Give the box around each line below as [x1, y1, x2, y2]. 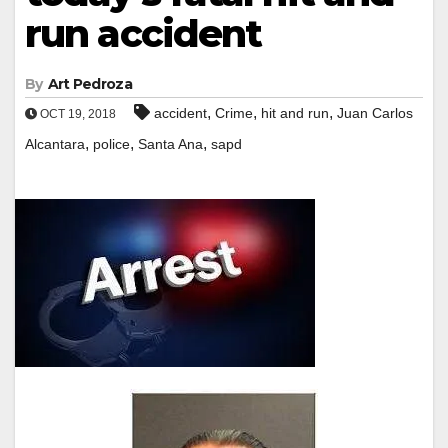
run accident [25, 9, 262, 57]
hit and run [261, 104, 329, 121]
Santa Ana [138, 135, 203, 152]
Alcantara [25, 135, 85, 152]
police [93, 135, 130, 152]
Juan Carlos [337, 104, 413, 121]
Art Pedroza [47, 74, 132, 93]
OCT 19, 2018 [37, 106, 116, 121]
